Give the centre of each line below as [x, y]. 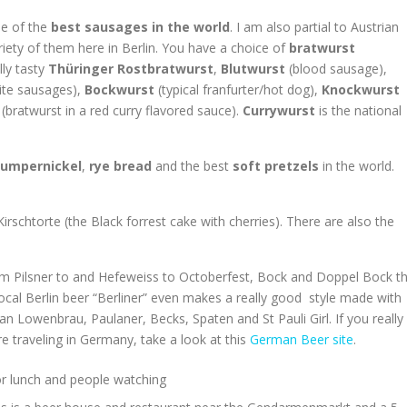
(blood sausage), [336, 69]
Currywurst [279, 110]
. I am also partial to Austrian [314, 27]
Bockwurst [121, 89]
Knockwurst [361, 89]
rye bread [120, 166]
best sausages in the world [140, 27]
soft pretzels [276, 166]
